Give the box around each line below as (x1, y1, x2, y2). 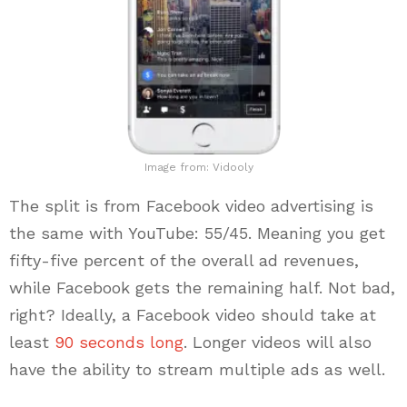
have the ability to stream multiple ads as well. (9, 360, 385, 380)
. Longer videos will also (184, 333, 372, 352)
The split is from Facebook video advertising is (9, 196, 373, 216)
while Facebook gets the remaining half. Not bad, (9, 278, 395, 298)
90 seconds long (55, 333, 184, 352)
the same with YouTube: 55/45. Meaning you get (9, 223, 385, 243)
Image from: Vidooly (144, 161, 253, 174)
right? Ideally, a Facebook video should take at (9, 305, 376, 325)
